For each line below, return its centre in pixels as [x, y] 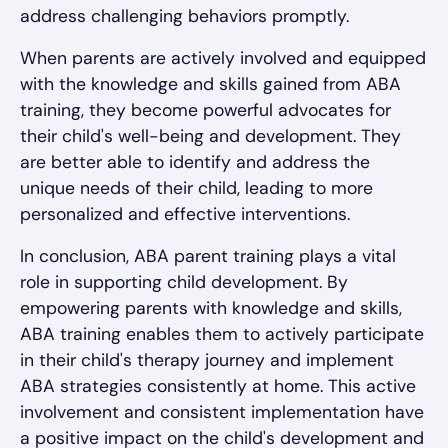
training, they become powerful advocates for [205, 110]
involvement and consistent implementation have [222, 412]
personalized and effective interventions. [185, 214]
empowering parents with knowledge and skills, [211, 308]
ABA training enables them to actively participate [222, 334]
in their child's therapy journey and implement [207, 360]
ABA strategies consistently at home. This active [218, 386]
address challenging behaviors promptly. [184, 16]
